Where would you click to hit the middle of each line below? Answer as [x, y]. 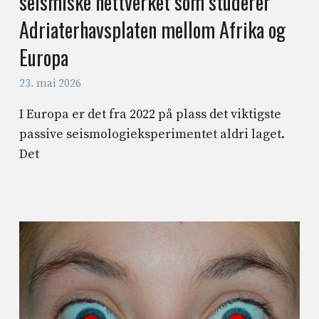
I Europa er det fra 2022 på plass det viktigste [151, 115]
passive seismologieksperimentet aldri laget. [152, 135]
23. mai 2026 [51, 84]
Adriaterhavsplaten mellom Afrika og [153, 29]
